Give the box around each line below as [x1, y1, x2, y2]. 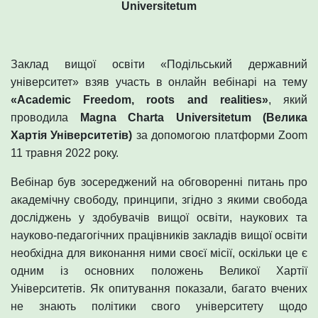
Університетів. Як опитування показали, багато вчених [11, 282, 307, 295]
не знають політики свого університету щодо [11, 300, 307, 312]
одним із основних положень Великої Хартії [11, 264, 307, 277]
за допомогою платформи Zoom [132, 128, 308, 141]
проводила [11, 111, 80, 124]
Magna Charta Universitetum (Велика [79, 111, 307, 124]
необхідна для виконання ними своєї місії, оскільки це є [11, 246, 307, 259]
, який [268, 93, 308, 106]
